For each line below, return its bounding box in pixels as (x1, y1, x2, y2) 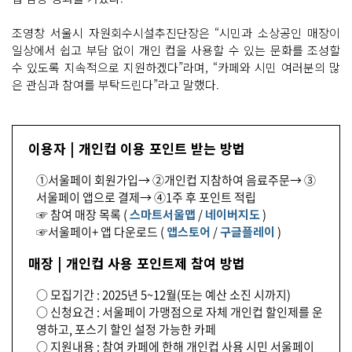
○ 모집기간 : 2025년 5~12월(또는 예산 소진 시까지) (36, 286, 291, 304)
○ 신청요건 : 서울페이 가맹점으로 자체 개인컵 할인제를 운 (36, 303, 323, 321)
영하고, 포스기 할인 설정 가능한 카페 (36, 321, 216, 339)
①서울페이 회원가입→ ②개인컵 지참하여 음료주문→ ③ (36, 171, 316, 189)
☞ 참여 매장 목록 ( (36, 206, 130, 224)
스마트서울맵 (130, 206, 196, 223)
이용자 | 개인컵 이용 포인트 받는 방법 (28, 138, 245, 159)
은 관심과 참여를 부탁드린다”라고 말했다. (12, 76, 219, 93)
